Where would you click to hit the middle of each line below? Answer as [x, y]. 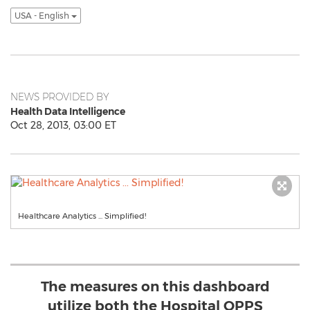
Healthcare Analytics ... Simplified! [82, 216]
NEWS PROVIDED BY [60, 97]
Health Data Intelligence [68, 111]
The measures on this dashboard [155, 286]
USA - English [43, 16]
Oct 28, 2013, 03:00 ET [63, 125]
